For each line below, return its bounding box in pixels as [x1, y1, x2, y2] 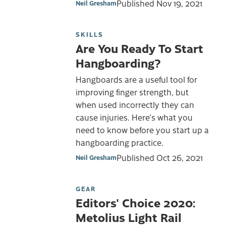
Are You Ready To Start [76, 39, 203, 56]
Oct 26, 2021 [156, 152, 203, 163]
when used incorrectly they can [76, 99, 194, 110]
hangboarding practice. [76, 137, 163, 148]
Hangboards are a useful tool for [76, 74, 197, 85]
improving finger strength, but [76, 86, 189, 98]
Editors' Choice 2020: [76, 194, 195, 211]
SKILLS [76, 29, 103, 38]
